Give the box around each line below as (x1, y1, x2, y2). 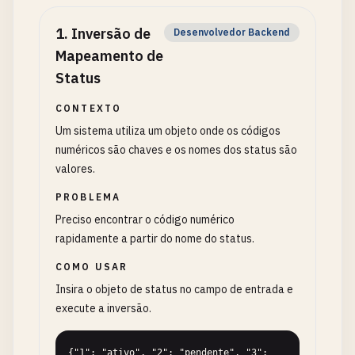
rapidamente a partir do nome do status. (55, 231, 254, 246)
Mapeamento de (55, 47, 163, 65)
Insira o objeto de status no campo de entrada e (55, 282, 293, 296)
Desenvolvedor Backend (174, 26, 290, 38)
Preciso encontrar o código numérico (55, 212, 235, 227)
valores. (55, 162, 95, 176)
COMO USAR (55, 261, 128, 273)
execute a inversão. (55, 301, 151, 315)
